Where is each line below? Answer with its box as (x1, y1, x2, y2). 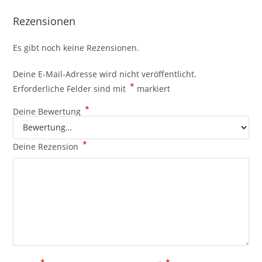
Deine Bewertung (13, 105, 84, 117)
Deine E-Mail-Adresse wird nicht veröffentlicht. (13, 68, 197, 80)
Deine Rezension (13, 140, 81, 152)
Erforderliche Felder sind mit (13, 82, 129, 94)
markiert (135, 82, 171, 94)
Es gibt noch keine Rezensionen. (13, 42, 140, 53)
